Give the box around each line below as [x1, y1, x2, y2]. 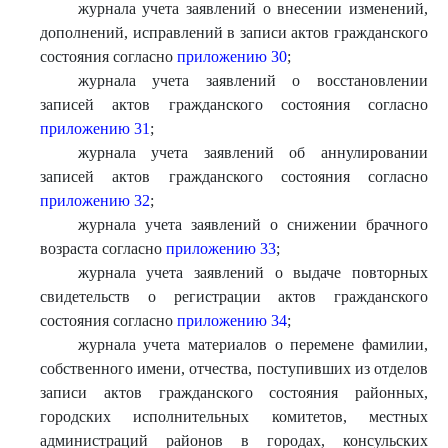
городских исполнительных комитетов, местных [40, 408, 428, 425]
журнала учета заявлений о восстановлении [77, 72, 428, 89]
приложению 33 [166, 240, 276, 257]
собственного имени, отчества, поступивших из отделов [40, 360, 428, 377]
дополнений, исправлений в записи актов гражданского [40, 24, 428, 41]
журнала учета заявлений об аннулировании [77, 144, 428, 161]
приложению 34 [177, 312, 287, 329]
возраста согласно [40, 240, 166, 257]
